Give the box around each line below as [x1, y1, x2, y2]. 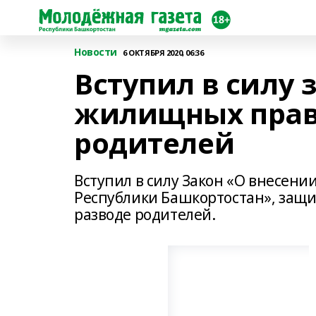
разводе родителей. [74, 205, 216, 224]
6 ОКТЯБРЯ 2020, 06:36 [123, 47, 204, 58]
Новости [74, 45, 118, 59]
